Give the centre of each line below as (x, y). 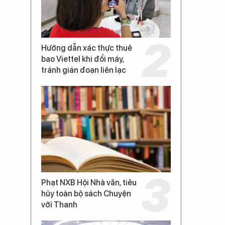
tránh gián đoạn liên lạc (84, 70)
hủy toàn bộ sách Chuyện (86, 194)
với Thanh (59, 205)
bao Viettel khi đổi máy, (83, 59)
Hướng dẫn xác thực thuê (87, 48)
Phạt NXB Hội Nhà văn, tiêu (89, 183)
